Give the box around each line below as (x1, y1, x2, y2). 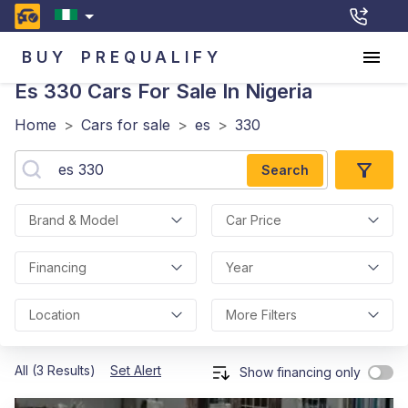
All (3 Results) (15, 362, 96, 378)
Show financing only (240, 364, 361, 380)
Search (261, 161, 309, 178)
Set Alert (110, 362, 161, 378)
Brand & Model (29, 212, 118, 228)
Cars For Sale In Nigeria (82, 79, 312, 103)
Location (29, 307, 80, 322)
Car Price (226, 212, 281, 228)
